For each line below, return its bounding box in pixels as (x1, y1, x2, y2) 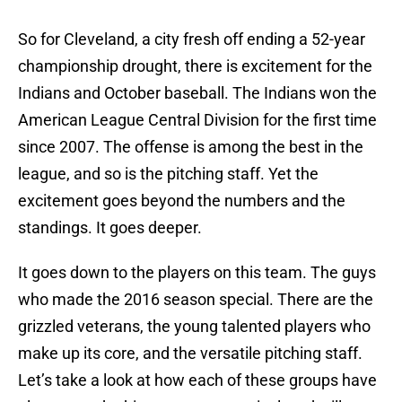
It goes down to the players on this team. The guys (18, 263, 376, 283)
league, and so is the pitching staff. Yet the (18, 164, 319, 184)
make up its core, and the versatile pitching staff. (18, 344, 363, 363)
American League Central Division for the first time (18, 110, 377, 130)
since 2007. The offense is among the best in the (18, 137, 363, 157)
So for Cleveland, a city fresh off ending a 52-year (18, 30, 365, 49)
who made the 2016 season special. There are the (18, 290, 373, 310)
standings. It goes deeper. (18, 218, 202, 238)
